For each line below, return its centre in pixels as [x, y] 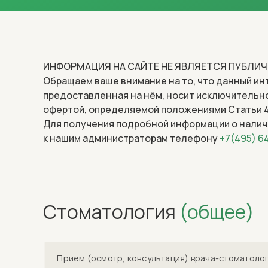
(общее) [217, 212]
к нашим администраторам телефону [131, 138]
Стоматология [111, 212]
